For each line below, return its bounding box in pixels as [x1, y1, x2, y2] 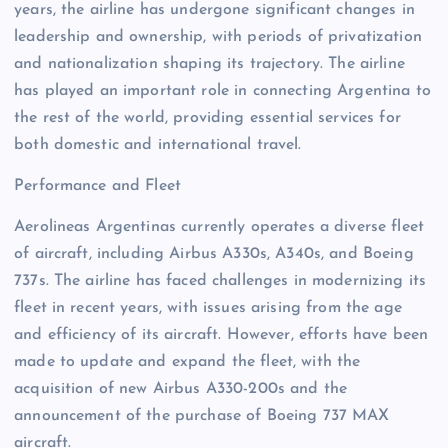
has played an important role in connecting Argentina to [14, 83, 431, 100]
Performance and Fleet [14, 178, 182, 195]
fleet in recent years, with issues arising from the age [14, 300, 402, 317]
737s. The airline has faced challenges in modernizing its [14, 273, 427, 290]
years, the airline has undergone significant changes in [14, 2, 415, 19]
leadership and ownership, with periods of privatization [14, 29, 422, 46]
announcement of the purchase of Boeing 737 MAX [14, 408, 390, 425]
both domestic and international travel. [14, 137, 302, 154]
